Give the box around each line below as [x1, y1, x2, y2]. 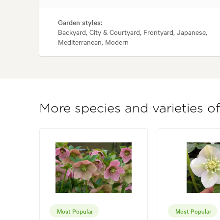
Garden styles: [58, 17, 102, 27]
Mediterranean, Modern [58, 37, 129, 47]
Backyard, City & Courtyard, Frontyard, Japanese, [58, 27, 207, 37]
